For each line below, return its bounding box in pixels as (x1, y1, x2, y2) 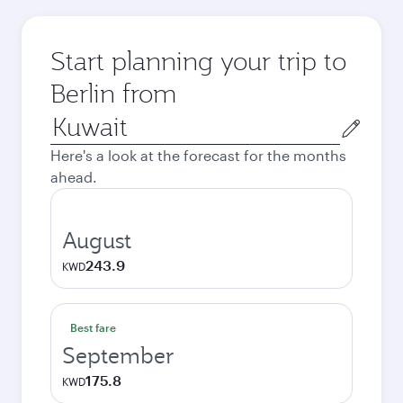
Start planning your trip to (50, 44, 346, 77)
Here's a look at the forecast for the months (50, 147, 346, 164)
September (62, 341, 175, 370)
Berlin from (50, 76, 176, 110)
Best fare (70, 321, 116, 334)
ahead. (50, 168, 97, 185)
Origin (49, 111, 92, 128)
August (62, 226, 131, 255)
